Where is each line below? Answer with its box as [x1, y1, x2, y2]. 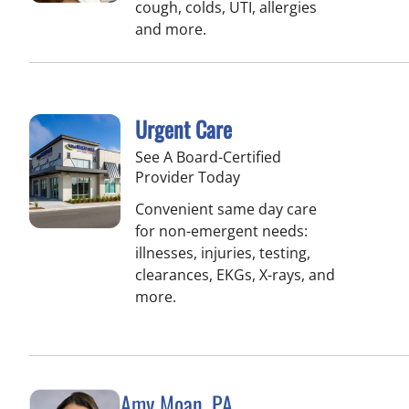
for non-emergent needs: [135, 221, 308, 241]
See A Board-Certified [135, 147, 281, 167]
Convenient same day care [135, 199, 317, 219]
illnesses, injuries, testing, [135, 243, 310, 263]
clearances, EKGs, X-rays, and [135, 265, 335, 285]
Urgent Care [135, 112, 232, 145]
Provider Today [135, 167, 240, 187]
